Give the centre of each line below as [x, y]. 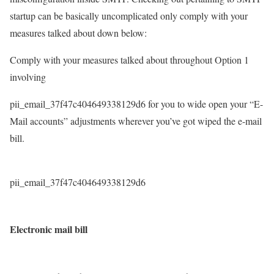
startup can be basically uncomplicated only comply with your [129, 16]
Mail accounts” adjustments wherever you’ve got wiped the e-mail [136, 121]
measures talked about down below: [78, 33]
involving [28, 77]
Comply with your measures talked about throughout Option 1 [129, 60]
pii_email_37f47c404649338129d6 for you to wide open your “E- [136, 104]
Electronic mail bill [49, 229]
